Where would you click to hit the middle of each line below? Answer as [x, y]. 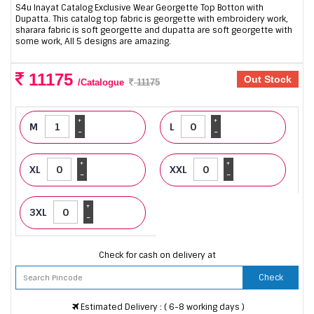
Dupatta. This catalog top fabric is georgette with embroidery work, [152, 19]
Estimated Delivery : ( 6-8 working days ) [161, 307]
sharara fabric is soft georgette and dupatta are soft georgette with [154, 30]
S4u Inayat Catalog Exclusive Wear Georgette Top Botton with [139, 8]
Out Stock [268, 80]
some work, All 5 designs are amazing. [93, 42]
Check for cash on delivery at [157, 255]
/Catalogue [101, 83]
